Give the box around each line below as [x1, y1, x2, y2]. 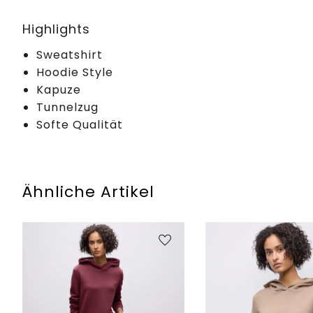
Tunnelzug [36, 99, 99, 115]
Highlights [22, 20, 90, 38]
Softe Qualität [36, 116, 123, 133]
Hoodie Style [36, 64, 113, 80]
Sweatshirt [36, 46, 103, 63]
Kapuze [36, 81, 81, 98]
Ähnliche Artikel [22, 180, 154, 203]
